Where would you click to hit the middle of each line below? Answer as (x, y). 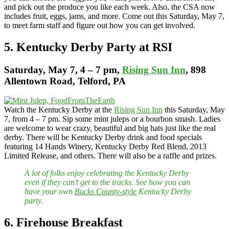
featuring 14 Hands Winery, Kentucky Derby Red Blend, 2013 (105, 147)
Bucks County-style (106, 192)
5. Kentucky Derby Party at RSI (88, 47)
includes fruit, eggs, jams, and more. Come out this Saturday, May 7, (114, 16)
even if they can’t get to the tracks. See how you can (107, 182)
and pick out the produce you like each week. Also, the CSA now (110, 7)
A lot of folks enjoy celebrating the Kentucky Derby (107, 173)
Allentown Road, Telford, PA (65, 81)
